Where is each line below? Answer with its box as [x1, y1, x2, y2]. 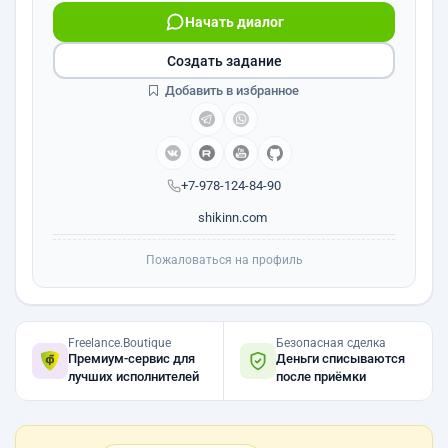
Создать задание [166, 52, 282, 69]
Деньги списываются [276, 351, 405, 366]
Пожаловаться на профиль [145, 253, 303, 267]
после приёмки [276, 369, 366, 384]
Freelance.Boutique [68, 336, 171, 350]
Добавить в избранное [162, 83, 299, 98]
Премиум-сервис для [68, 351, 195, 366]
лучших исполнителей [68, 369, 199, 384]
